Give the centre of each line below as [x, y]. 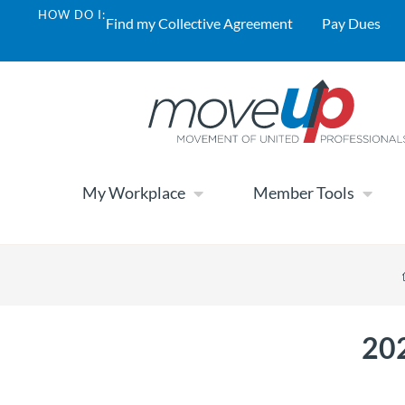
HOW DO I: [72, 14]
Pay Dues [351, 23]
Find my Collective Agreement [199, 23]
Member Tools [304, 193]
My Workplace [134, 193]
